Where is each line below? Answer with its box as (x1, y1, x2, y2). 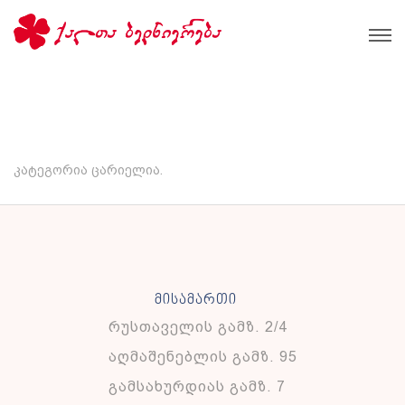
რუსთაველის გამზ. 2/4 (108, 319, 287, 334)
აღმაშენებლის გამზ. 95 (108, 349, 297, 364)
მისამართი (155, 293, 237, 307)
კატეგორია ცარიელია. (14, 163, 163, 177)
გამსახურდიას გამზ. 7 (108, 379, 286, 394)
